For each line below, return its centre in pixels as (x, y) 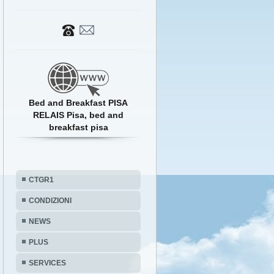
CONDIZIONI (50, 201)
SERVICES (47, 263)
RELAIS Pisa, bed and (79, 115)
